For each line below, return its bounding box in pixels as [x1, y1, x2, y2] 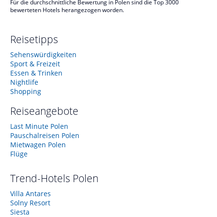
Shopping [10, 86, 41, 96]
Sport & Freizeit [10, 59, 60, 68]
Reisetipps [10, 32, 58, 46]
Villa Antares [10, 188, 51, 198]
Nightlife [10, 77, 38, 87]
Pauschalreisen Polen [10, 130, 79, 140]
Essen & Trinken [10, 68, 62, 77]
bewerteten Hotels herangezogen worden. [10, 5, 124, 14]
